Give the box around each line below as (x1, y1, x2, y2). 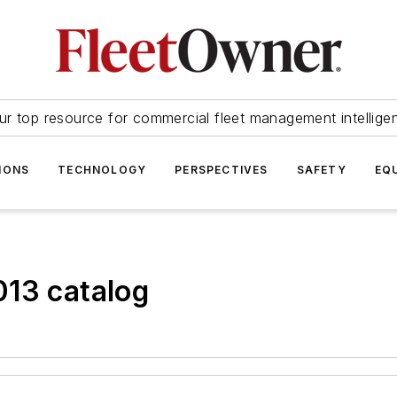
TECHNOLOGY (58, 163, 147, 176)
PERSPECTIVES (175, 163, 269, 176)
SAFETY (296, 163, 346, 176)
